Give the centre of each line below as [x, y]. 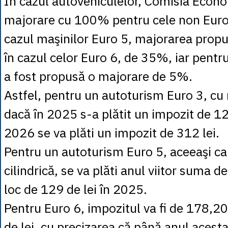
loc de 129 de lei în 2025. [76, 189]
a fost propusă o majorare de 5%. [98, 76]
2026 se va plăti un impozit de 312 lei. [113, 133]
